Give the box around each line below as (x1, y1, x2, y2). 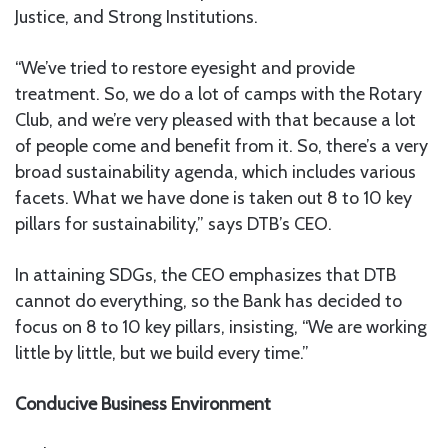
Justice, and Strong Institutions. (15, 6, 258, 29)
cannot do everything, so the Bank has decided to (15, 290, 402, 313)
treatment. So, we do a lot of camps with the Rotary (15, 83, 422, 106)
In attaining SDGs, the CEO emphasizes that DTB (15, 264, 396, 287)
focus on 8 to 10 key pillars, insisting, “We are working (15, 316, 427, 339)
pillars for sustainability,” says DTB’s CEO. (15, 213, 332, 236)
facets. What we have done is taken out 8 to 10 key (15, 187, 412, 210)
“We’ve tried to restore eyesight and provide (15, 57, 355, 80)
